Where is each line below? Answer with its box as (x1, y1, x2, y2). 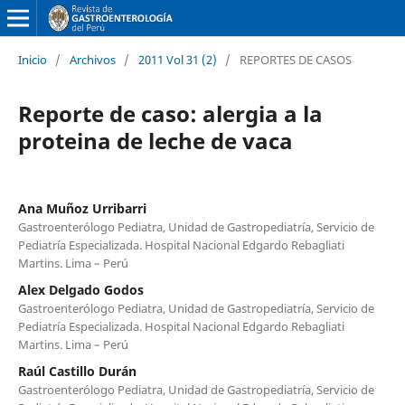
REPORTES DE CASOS (239, 51, 352, 68)
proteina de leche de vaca (17, 125, 293, 155)
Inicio (17, 51, 47, 68)
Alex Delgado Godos (17, 280, 144, 298)
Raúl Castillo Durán (17, 362, 137, 380)
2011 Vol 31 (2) (137, 51, 217, 68)
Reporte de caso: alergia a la (17, 98, 323, 128)
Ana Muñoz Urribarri (17, 199, 146, 217)
